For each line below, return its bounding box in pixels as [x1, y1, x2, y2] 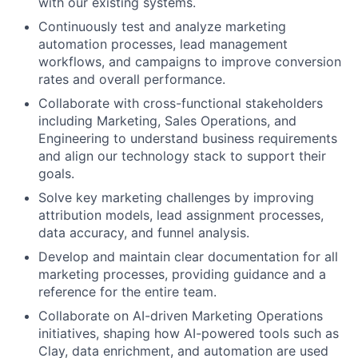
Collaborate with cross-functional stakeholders [38, 94, 323, 111]
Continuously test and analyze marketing [38, 18, 286, 34]
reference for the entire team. [38, 283, 217, 300]
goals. [38, 165, 74, 181]
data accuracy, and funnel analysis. [38, 224, 249, 241]
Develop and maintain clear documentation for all [38, 248, 338, 265]
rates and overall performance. [38, 70, 225, 87]
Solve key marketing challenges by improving [38, 189, 314, 205]
